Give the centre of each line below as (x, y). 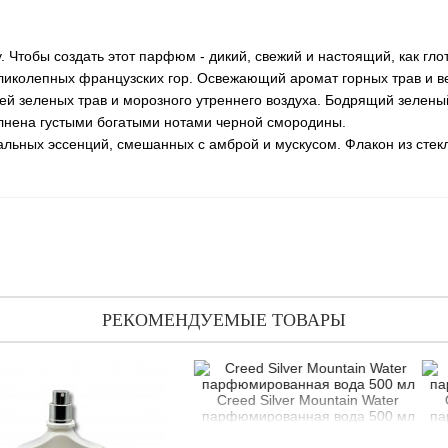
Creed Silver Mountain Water (226, 400)
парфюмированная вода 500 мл (226, 416)
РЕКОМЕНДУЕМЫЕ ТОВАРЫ (224, 320)
